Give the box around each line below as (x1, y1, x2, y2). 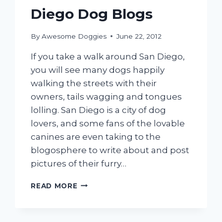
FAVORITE (77, 189, 116, 198)
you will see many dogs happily (31, 64, 165, 75)
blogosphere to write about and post (31, 145, 190, 155)
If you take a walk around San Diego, (31, 51, 185, 61)
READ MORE (31, 181, 78, 190)
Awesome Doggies (41, 32, 107, 40)
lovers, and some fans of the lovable (31, 118, 185, 128)
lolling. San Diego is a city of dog (31, 105, 166, 115)
